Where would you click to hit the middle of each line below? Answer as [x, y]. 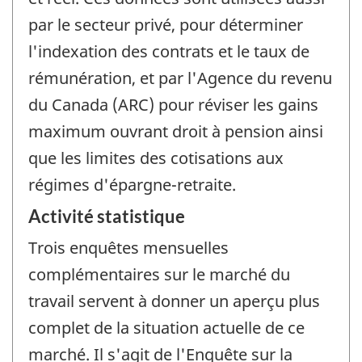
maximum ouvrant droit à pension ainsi [176, 131]
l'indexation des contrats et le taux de [169, 51]
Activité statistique [107, 217]
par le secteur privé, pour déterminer [166, 24]
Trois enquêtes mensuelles [128, 248]
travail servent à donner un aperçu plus [174, 301]
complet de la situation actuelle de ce [166, 328]
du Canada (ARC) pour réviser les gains [173, 104]
